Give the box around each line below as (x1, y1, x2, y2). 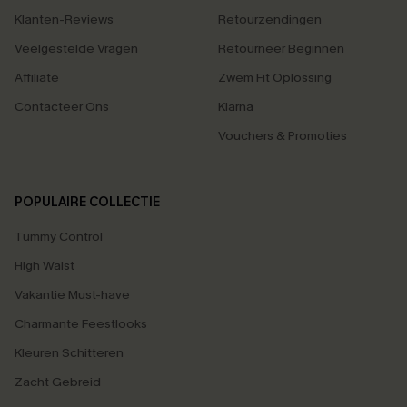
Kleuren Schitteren (15, 344, 124, 362)
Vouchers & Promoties (218, 127, 347, 144)
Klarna (218, 98, 253, 115)
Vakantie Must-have (15, 286, 130, 303)
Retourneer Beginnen (218, 40, 344, 57)
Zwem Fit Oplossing (218, 69, 332, 86)
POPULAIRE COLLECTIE (15, 194, 160, 211)
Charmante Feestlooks (15, 315, 147, 333)
